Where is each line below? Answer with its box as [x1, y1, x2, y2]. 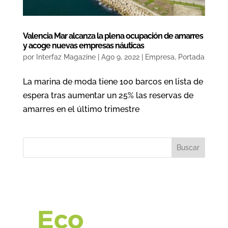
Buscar [177, 143, 200, 152]
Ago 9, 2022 [101, 52, 139, 61]
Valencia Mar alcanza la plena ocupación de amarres [22, 31, 203, 41]
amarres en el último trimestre [22, 104, 139, 114]
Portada [178, 52, 205, 61]
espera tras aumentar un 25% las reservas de [22, 90, 193, 100]
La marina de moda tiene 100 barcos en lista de [22, 76, 203, 87]
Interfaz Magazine [36, 52, 96, 61]
